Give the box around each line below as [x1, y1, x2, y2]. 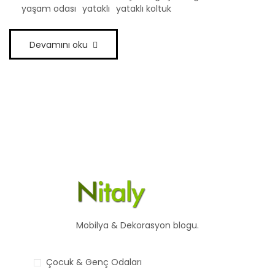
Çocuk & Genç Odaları [46, 256, 142, 269]
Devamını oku [29, 39, 88, 52]
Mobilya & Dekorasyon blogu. [76, 219, 199, 232]
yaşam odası [21, 2, 76, 15]
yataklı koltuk [116, 2, 171, 15]
